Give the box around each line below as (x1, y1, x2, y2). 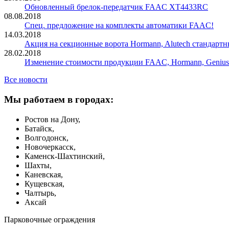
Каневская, (25, 170, 63, 179)
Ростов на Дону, (25, 114, 80, 124)
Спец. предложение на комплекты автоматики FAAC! (25, 21, 214, 30)
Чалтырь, (25, 188, 56, 197)
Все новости (4, 75, 48, 84)
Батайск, (25, 124, 54, 133)
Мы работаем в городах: (4, 94, 113, 105)
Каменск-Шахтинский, (25, 151, 105, 161)
